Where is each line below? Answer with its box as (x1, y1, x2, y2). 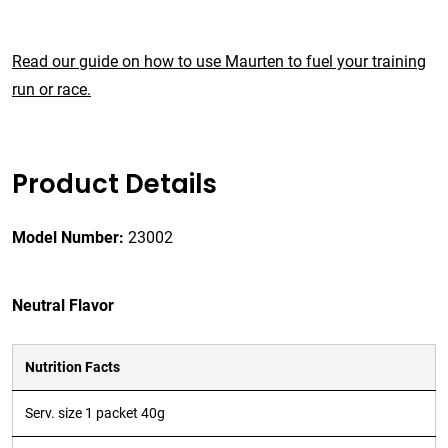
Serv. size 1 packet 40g (25, 405, 165, 423)
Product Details (12, 166, 217, 203)
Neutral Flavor (12, 296, 114, 316)
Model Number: (12, 228, 124, 248)
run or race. (12, 80, 91, 100)
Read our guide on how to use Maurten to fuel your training (12, 52, 426, 72)
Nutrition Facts (25, 359, 120, 377)
